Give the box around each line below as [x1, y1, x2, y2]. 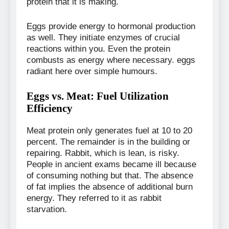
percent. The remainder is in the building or [27, 137, 190, 147]
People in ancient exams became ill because [27, 159, 196, 170]
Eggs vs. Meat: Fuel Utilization [27, 90, 169, 102]
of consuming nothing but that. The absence [27, 171, 193, 181]
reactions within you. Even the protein [27, 43, 170, 54]
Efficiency [27, 102, 73, 114]
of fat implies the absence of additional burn [27, 182, 193, 192]
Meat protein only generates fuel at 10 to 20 [27, 126, 192, 136]
